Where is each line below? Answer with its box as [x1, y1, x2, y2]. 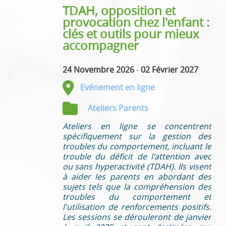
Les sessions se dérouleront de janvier [62, 211, 211, 222]
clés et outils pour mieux [62, 25, 199, 42]
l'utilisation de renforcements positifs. [62, 201, 211, 212]
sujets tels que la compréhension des [62, 181, 211, 192]
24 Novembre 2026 [62, 64, 134, 75]
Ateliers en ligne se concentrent [62, 120, 211, 132]
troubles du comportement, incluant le [62, 140, 211, 152]
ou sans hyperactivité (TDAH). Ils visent [62, 160, 211, 172]
